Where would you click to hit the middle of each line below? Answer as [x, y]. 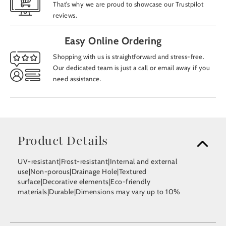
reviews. [65, 15]
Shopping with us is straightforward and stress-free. [129, 57]
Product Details [63, 141]
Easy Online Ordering [113, 41]
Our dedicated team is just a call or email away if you [131, 68]
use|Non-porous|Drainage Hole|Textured [82, 172]
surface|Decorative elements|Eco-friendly [84, 182]
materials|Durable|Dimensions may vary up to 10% [99, 192]
